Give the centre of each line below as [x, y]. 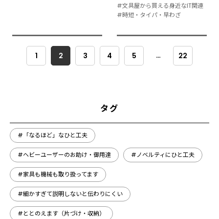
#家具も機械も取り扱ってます [58, 174]
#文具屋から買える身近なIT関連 [160, 5]
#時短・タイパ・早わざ [149, 15]
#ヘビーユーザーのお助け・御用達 [64, 154]
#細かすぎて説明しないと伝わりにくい [70, 194]
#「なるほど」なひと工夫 [53, 135]
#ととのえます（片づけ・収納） [61, 213]
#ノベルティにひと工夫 [163, 154]
